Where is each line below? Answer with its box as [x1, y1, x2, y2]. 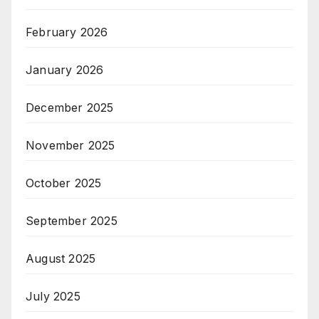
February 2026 [26, 25, 108, 40]
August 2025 [26, 251, 96, 266]
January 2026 [26, 63, 104, 78]
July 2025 [26, 289, 80, 304]
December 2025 [26, 100, 114, 115]
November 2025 [26, 138, 115, 153]
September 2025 [26, 214, 117, 229]
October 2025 [26, 176, 102, 191]
